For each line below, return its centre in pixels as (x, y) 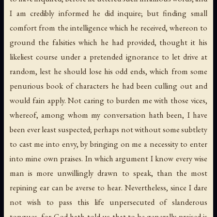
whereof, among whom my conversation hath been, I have (108, 115)
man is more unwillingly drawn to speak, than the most (108, 173)
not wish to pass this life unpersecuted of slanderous (108, 202)
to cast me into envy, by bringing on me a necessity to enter (108, 144)
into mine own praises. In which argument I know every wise (108, 159)
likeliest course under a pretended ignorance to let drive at (108, 57)
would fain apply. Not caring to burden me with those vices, (108, 101)
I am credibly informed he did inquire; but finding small (108, 13)
